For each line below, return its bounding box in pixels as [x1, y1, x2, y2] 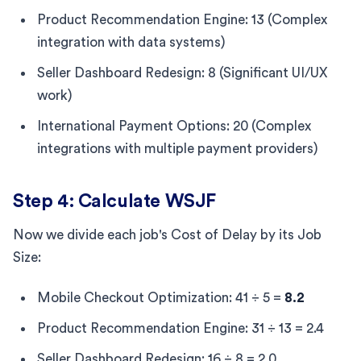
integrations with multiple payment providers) [37, 141, 318, 156]
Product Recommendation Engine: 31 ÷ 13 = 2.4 [37, 321, 324, 335]
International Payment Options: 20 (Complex [37, 118, 311, 133]
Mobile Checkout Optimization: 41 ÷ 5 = [37, 290, 284, 305]
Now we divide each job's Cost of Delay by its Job [13, 227, 322, 242]
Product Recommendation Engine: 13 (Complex [37, 12, 327, 27]
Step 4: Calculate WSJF [13, 191, 216, 210]
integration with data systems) [37, 35, 226, 49]
